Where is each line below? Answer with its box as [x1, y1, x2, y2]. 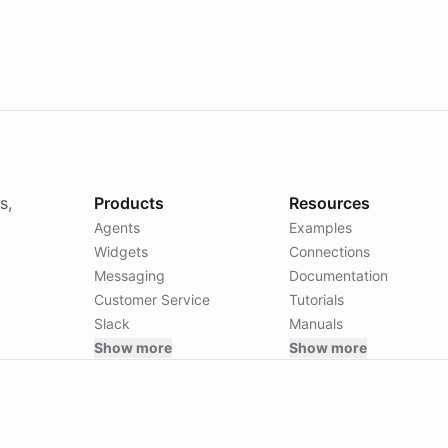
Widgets [94, 243, 149, 260]
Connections [288, 243, 370, 260]
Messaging [94, 267, 166, 284]
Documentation [288, 267, 388, 284]
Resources [288, 193, 370, 213]
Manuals [288, 315, 343, 332]
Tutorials [288, 291, 344, 308]
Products [94, 193, 165, 213]
